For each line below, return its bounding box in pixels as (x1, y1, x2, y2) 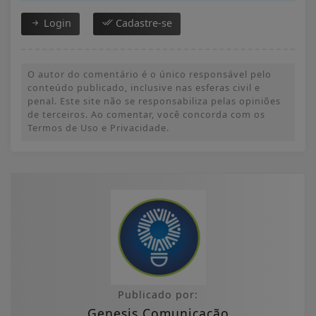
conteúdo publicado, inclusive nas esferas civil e (28, 80, 260, 94)
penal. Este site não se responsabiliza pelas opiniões (28, 94, 281, 107)
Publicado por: (118, 287, 198, 301)
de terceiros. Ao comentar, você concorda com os (28, 107, 265, 121)
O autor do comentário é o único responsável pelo (28, 67, 272, 80)
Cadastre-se (113, 16, 172, 30)
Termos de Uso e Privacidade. (28, 121, 169, 134)
